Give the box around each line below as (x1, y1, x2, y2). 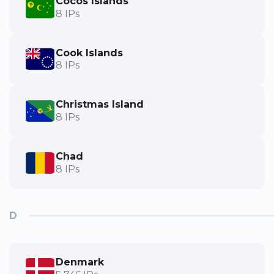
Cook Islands (56, 46, 123, 59)
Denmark (56, 256, 104, 268)
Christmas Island (56, 98, 144, 111)
